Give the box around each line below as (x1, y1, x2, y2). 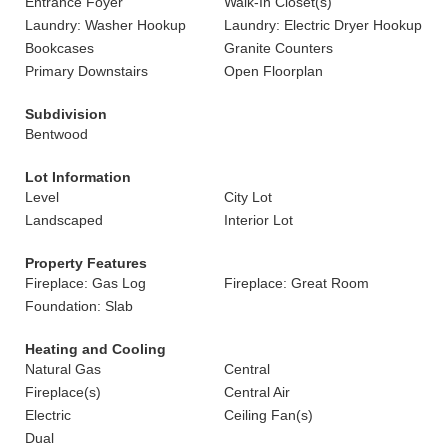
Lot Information (25, 169, 131, 185)
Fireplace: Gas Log (25, 275, 146, 291)
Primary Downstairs (25, 63, 148, 79)
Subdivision (25, 106, 107, 122)
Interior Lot (224, 212, 293, 228)
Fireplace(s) (25, 384, 101, 400)
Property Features (25, 255, 147, 271)
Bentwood (25, 126, 88, 142)
